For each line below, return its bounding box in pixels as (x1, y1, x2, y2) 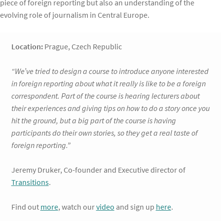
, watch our (58, 201, 96, 212)
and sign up (114, 201, 156, 212)
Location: (11, 41, 43, 51)
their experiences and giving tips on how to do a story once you (11, 103, 210, 113)
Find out (11, 201, 40, 212)
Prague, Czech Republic (42, 41, 122, 51)
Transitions (11, 177, 49, 187)
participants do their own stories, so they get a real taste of (11, 127, 198, 138)
